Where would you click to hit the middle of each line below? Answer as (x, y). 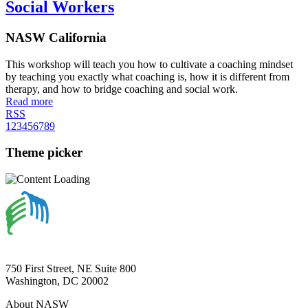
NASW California (56, 37)
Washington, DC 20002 (57, 281)
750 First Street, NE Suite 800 (71, 269)
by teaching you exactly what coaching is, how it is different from (147, 76)
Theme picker (44, 153)
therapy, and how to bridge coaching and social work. (122, 89)
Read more (29, 101)
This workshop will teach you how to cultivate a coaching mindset (149, 64)
